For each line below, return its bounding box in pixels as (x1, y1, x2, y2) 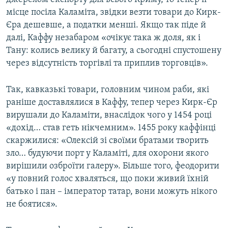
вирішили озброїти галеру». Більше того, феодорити (6, 161, 219, 171)
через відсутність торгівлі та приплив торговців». (6, 59, 208, 68)
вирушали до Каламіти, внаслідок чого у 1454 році (6, 110, 212, 120)
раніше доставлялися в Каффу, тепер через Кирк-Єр (6, 98, 217, 107)
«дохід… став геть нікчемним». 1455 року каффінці (6, 123, 216, 133)
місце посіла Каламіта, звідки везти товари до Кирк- (6, 8, 221, 17)
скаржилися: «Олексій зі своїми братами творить (6, 136, 209, 146)
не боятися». (6, 199, 58, 209)
